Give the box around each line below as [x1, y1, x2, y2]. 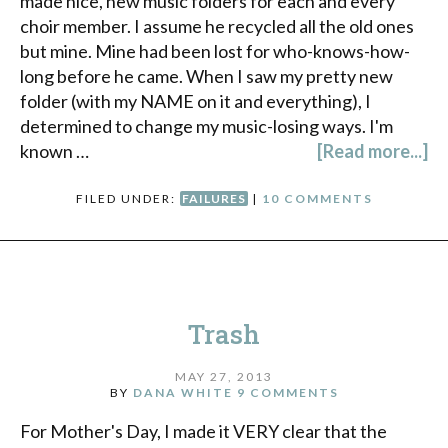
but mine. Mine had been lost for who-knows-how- [20, 40, 410, 63]
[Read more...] [317, 140, 428, 163]
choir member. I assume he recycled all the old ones [20, 15, 414, 38]
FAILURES [181, 191, 246, 207]
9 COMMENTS [236, 384, 339, 400]
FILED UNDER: [75, 191, 180, 207]
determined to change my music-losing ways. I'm [20, 115, 393, 138]
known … [20, 140, 89, 163]
